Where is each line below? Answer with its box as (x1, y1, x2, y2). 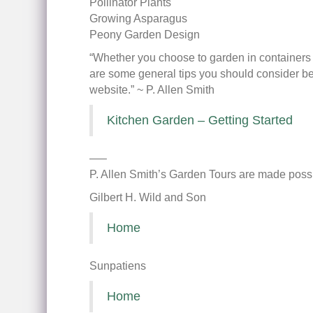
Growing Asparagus (89, 13, 187, 24)
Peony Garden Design (89, 29, 200, 41)
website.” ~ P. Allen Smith (89, 84, 214, 96)
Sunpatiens (89, 260, 146, 272)
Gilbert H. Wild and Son (89, 191, 206, 203)
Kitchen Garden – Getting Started (106, 113, 293, 127)
